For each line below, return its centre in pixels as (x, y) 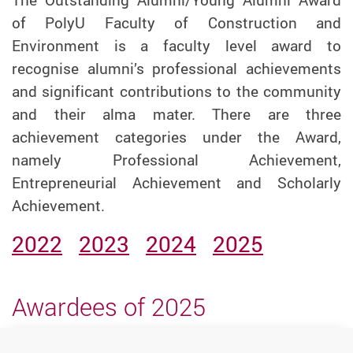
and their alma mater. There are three (176, 114)
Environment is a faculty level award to (176, 45)
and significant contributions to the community (176, 91)
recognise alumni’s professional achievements (176, 68)
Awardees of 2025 (109, 307)
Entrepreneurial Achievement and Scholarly (176, 182)
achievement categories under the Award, (176, 137)
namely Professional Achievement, (176, 160)
